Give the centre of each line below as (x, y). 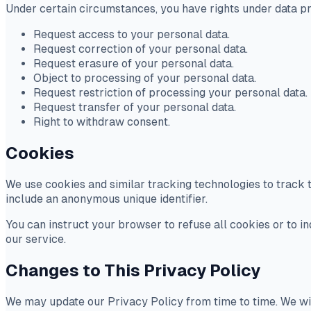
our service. (36, 239)
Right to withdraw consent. (102, 121)
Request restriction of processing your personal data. (170, 92)
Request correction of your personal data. (141, 49)
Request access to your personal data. (132, 34)
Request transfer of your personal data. (135, 107)
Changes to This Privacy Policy (133, 270)
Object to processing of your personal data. (145, 78)
